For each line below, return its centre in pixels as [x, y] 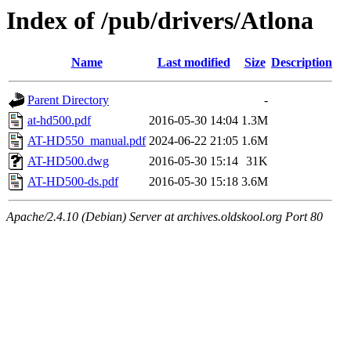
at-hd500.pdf [59, 121]
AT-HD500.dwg [68, 161]
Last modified [194, 63]
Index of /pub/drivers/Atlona [160, 20]
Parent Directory [68, 100]
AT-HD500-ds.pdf [73, 182]
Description [302, 63]
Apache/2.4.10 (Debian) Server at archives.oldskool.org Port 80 [165, 217]
